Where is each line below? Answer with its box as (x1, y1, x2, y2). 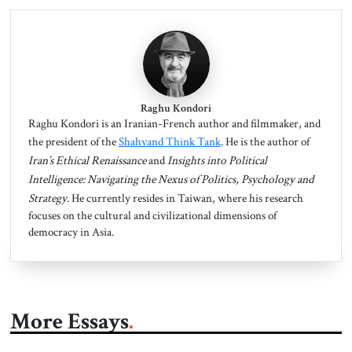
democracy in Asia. (27, 224, 114, 240)
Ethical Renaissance (55, 152, 148, 169)
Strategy (27, 190, 67, 207)
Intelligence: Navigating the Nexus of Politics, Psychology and (27, 171, 313, 188)
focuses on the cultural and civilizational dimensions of (27, 207, 277, 224)
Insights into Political (164, 152, 267, 169)
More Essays (9, 306, 129, 336)
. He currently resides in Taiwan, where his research (66, 190, 303, 207)
